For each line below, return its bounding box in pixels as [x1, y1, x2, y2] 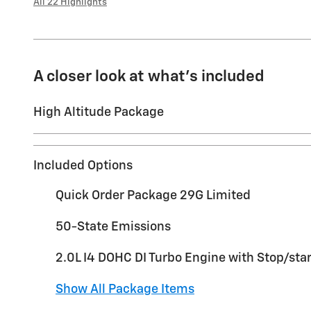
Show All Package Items [56, 283, 194, 296]
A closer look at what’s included [33, 68, 264, 85]
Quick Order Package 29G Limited [56, 189, 251, 202]
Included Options [33, 159, 133, 172]
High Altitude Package [33, 106, 164, 119]
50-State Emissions [56, 220, 171, 233]
